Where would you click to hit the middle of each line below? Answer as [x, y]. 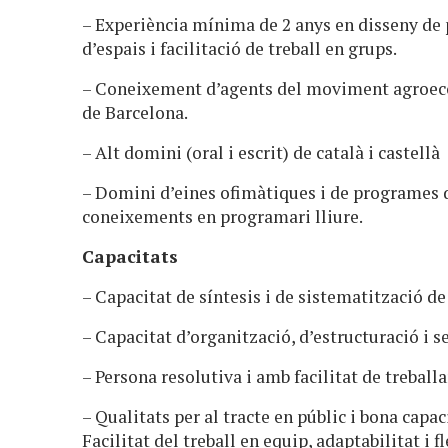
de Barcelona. [135, 112]
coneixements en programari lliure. [224, 216]
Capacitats [133, 256]
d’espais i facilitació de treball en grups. [241, 48]
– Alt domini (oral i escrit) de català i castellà [263, 152]
